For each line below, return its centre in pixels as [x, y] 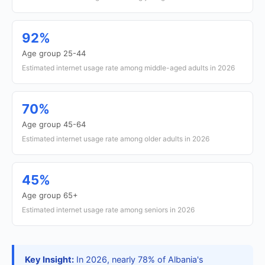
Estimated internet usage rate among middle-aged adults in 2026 [128, 68]
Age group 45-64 [54, 124]
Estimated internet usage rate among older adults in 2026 [116, 139]
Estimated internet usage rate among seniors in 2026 [108, 210]
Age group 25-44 [54, 53]
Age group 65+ [50, 195]
